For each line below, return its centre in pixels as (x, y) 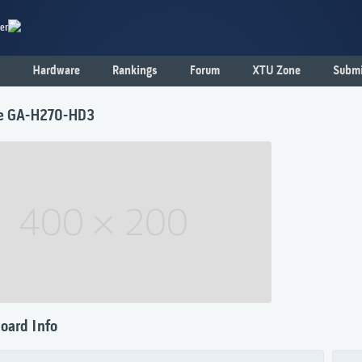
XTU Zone (276, 71)
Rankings (135, 71)
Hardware (56, 71)
